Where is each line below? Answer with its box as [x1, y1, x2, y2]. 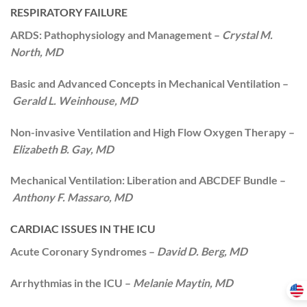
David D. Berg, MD [157, 245, 247, 258]
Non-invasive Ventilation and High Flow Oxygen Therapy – [10, 125, 295, 138]
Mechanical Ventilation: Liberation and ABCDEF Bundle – [10, 173, 286, 187]
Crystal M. [222, 28, 273, 42]
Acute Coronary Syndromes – [10, 245, 157, 258]
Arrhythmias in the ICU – [10, 276, 133, 290]
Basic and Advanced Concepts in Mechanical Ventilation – [10, 76, 288, 90]
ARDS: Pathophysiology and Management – [10, 28, 222, 42]
